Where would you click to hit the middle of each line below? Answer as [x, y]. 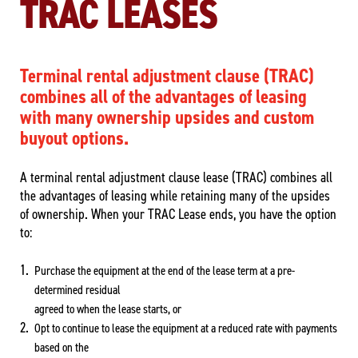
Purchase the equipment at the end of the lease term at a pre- [165, 270]
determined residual [78, 289]
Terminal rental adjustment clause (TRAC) [167, 76]
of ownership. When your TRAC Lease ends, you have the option [178, 214]
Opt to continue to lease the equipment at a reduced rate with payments [186, 328]
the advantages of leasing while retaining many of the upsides [175, 195]
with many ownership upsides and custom [167, 117]
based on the [62, 347]
